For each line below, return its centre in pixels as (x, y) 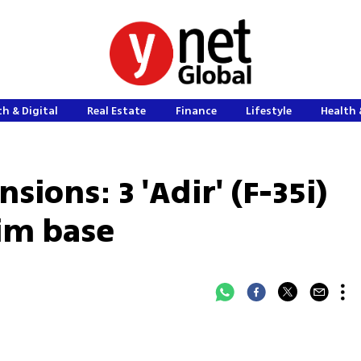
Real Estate (117, 111)
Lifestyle (269, 111)
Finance (196, 111)
